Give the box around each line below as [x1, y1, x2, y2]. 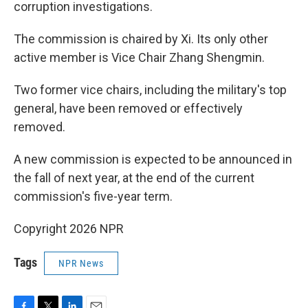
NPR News [58, 258, 104, 269]
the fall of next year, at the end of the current [14, 170, 254, 185]
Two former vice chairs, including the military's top [14, 82, 287, 97]
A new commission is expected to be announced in [14, 152, 292, 166]
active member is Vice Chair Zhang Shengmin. [14, 50, 265, 65]
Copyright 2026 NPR [14, 221, 124, 236]
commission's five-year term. [14, 189, 173, 203]
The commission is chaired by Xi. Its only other [14, 32, 268, 46]
